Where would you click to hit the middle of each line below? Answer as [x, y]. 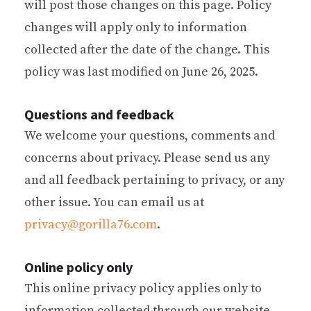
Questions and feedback [99, 114]
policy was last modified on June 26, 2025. [141, 72]
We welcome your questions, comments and [150, 135]
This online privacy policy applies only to [143, 288]
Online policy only [78, 267]
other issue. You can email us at [114, 202]
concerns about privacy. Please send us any [147, 158]
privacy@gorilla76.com [91, 224]
